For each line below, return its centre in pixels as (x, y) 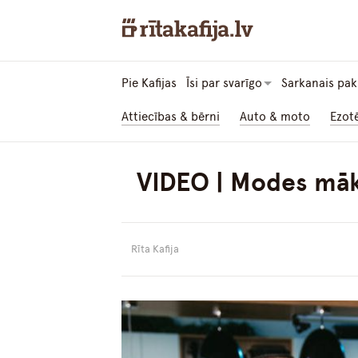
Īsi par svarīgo (224, 84)
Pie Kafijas (149, 84)
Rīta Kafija (155, 249)
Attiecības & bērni (171, 117)
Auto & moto (275, 117)
